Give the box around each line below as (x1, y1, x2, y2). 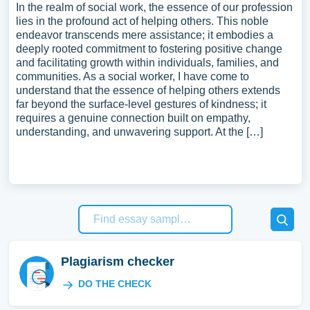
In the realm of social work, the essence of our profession (15, 1, 293, 13)
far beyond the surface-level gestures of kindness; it (15, 98, 266, 110)
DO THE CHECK (77, 278, 152, 289)
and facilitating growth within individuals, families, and (15, 57, 279, 69)
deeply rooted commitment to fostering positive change (15, 43, 282, 55)
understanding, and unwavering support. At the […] (15, 126, 263, 138)
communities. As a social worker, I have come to (15, 71, 249, 82)
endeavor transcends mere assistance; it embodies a (15, 29, 273, 41)
